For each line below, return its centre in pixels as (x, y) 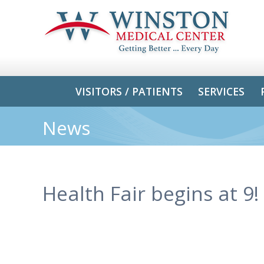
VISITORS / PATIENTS (129, 91)
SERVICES (222, 91)
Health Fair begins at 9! (151, 193)
